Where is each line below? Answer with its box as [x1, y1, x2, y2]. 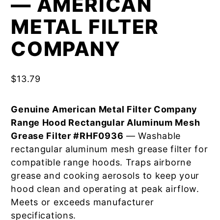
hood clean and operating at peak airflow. [11, 184, 199, 194]
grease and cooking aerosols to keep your [11, 170, 200, 181]
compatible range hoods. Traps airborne [11, 157, 192, 167]
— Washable [123, 131, 181, 141]
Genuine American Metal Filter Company [11, 104, 198, 114]
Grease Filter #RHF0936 [11, 131, 124, 141]
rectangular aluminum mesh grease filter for [11, 144, 208, 154]
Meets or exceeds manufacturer [11, 197, 154, 207]
